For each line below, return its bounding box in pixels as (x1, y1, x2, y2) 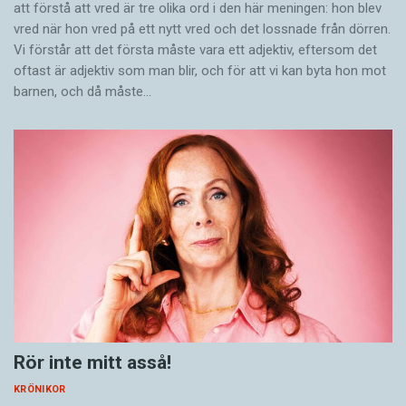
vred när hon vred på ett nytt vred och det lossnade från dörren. (14, 21, 391, 38)
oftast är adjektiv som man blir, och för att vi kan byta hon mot (14, 63, 386, 80)
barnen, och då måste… (14, 83, 151, 101)
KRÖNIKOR (14, 383, 66, 396)
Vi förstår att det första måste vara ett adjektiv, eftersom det (14, 42, 377, 59)
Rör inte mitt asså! (14, 352, 171, 374)
